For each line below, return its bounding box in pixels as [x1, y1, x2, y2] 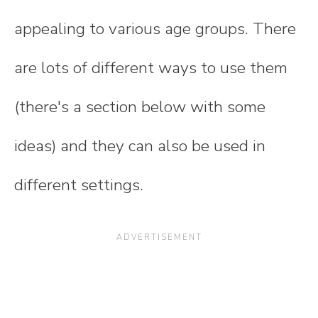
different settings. [14, 174, 143, 197]
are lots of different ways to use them [14, 57, 287, 79]
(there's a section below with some [14, 96, 265, 119]
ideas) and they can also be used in [14, 135, 265, 158]
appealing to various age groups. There [14, 18, 296, 40]
